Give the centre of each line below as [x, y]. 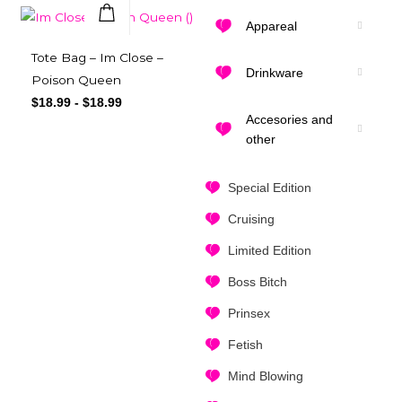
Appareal [271, 26]
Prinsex [249, 314]
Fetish [245, 345]
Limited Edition [269, 251]
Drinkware [274, 73]
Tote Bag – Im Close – [97, 58]
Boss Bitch [257, 282]
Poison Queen [76, 80]
